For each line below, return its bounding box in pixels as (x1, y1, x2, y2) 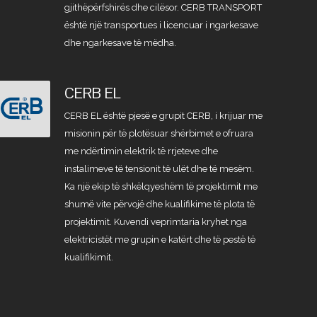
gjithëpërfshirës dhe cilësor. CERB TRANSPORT (64, 2, 263, 13)
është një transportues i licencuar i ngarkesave (64, 20, 259, 30)
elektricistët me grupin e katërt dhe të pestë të (64, 234, 256, 245)
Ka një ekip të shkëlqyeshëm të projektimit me (64, 181, 258, 192)
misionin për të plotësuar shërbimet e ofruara (64, 128, 254, 139)
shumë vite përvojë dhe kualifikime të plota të (64, 199, 255, 209)
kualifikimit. (64, 252, 114, 263)
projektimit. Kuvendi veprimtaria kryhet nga (64, 217, 248, 227)
